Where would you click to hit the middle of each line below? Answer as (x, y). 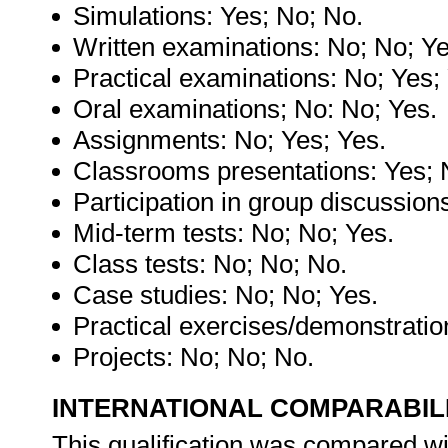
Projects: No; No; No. (197, 357)
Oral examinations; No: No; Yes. (255, 109)
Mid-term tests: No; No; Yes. (233, 233)
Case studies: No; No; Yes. (225, 295)
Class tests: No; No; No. (210, 264)
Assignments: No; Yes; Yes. (229, 140)
